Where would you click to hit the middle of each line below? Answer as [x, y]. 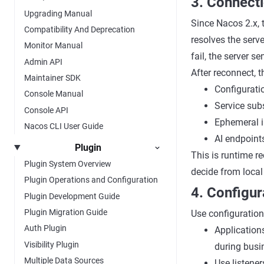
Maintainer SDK [52, 78]
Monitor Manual [53, 46]
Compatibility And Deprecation [80, 29]
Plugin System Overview [68, 164]
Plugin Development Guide [72, 196]
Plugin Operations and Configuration [91, 180]
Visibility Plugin [52, 244]
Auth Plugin [45, 228]
